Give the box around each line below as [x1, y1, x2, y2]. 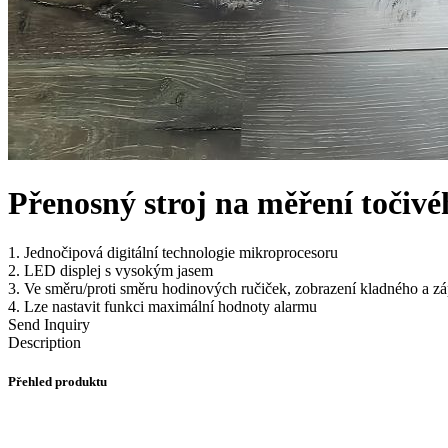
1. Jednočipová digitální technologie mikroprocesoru [8, 243, 338, 261]
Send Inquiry [8, 315, 90, 333]
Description [8, 333, 81, 351]
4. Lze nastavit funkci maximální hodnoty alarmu [8, 297, 317, 315]
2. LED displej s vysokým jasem [8, 261, 213, 279]
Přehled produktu [8, 374, 107, 390]
